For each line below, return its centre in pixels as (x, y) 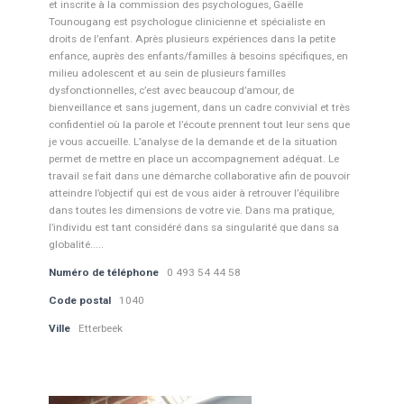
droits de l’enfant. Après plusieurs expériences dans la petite (192, 39)
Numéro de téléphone (103, 272)
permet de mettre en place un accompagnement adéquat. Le (193, 159)
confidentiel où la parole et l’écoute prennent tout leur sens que (199, 124)
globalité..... (76, 244)
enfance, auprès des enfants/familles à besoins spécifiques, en (198, 56)
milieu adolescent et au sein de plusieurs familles (167, 73)
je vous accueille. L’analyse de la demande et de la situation (193, 142)
